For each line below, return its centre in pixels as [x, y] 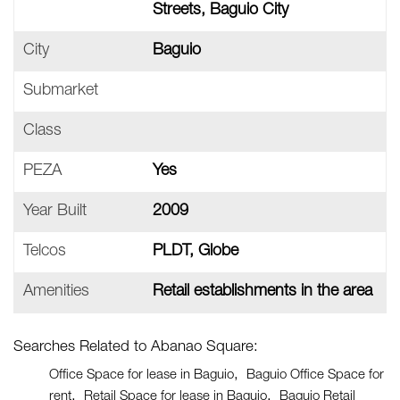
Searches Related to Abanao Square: [136, 348]
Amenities [56, 292]
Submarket [61, 91]
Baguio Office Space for [315, 375]
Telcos [45, 252]
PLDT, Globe [196, 252]
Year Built [55, 212]
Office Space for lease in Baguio [142, 375]
